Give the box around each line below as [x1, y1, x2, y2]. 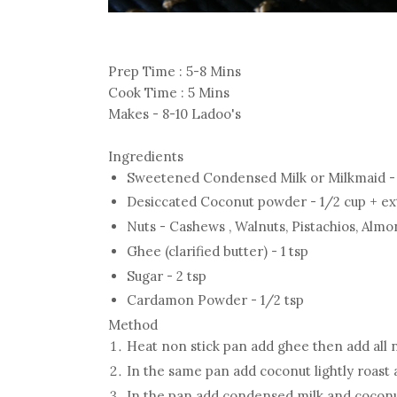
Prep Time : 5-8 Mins [108, 62, 241, 80]
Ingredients [108, 147, 183, 165]
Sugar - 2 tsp [127, 267, 206, 284]
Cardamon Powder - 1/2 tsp [127, 292, 304, 309]
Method [108, 316, 158, 334]
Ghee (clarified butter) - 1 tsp [127, 242, 308, 260]
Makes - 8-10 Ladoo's [108, 105, 241, 122]
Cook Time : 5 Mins [108, 83, 230, 101]
